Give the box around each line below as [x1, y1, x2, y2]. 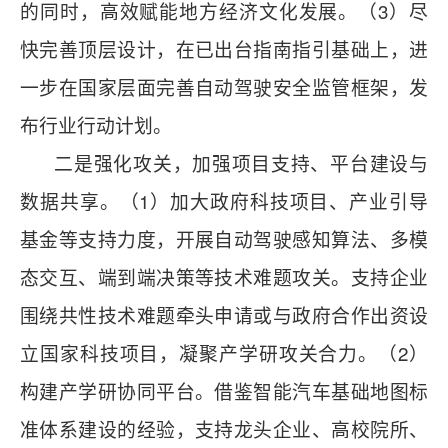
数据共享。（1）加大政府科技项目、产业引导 [20, 187, 428, 215]
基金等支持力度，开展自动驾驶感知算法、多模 [20, 225, 428, 253]
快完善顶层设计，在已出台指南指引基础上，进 [20, 35, 428, 63]
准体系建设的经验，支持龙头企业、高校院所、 [20, 415, 428, 443]
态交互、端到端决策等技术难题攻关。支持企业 [20, 263, 428, 291]
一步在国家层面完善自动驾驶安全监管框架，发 [20, 73, 428, 101]
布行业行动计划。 [20, 111, 172, 139]
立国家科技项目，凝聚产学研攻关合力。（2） [20, 339, 428, 367]
